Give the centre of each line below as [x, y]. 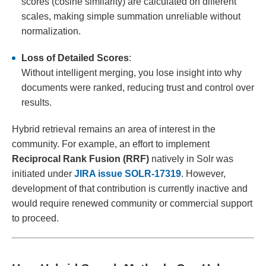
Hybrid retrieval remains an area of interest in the [114, 129]
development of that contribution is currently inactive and [130, 189]
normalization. [51, 31]
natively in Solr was [191, 159]
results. [37, 103]
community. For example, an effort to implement [111, 144]
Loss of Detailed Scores [75, 58]
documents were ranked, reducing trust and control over [138, 88]
